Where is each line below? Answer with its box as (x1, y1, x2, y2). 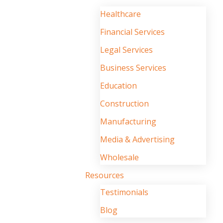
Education (100, 80, 137, 91)
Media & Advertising (100, 134, 175, 145)
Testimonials (100, 187, 149, 198)
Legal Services (100, 44, 153, 55)
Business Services (100, 62, 167, 73)
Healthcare (100, 8, 141, 19)
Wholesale (100, 152, 139, 163)
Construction (100, 98, 149, 109)
